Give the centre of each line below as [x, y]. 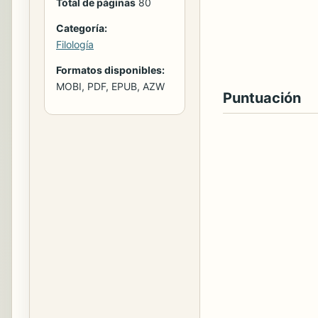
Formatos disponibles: [110, 70]
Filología [75, 44]
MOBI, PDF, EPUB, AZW [110, 86]
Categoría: [82, 28]
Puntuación [262, 98]
